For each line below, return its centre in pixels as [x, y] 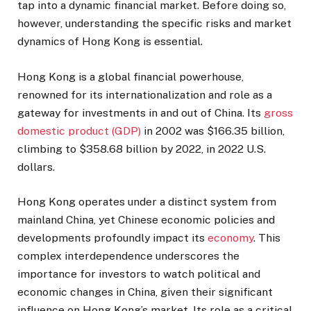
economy [230, 237]
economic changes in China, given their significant [145, 292]
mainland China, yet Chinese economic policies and [146, 219]
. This [267, 237]
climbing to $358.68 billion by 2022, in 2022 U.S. [142, 149]
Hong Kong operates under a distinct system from [147, 201]
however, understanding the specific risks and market [154, 24]
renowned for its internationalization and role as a [145, 94]
